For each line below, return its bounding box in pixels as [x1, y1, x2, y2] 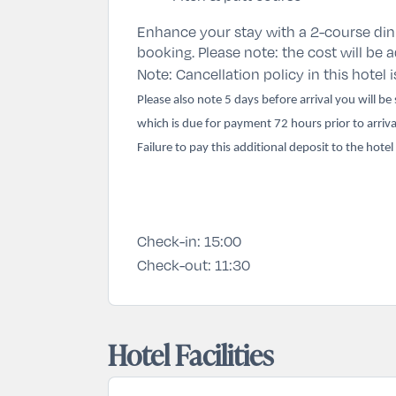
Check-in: [137, 230, 201, 251]
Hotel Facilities [108, 334, 273, 375]
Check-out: [137, 254, 211, 275]
